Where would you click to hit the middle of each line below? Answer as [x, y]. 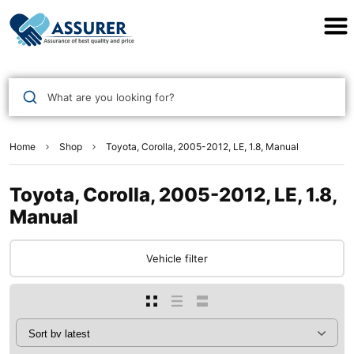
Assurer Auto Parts [177, 20]
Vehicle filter [177, 259]
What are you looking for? [111, 97]
